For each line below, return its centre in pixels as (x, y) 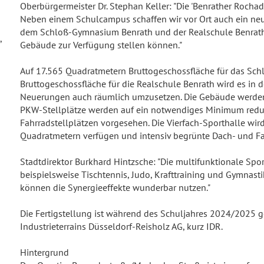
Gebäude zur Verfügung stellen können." (101, 45)
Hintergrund (44, 252)
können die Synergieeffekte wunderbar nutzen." (115, 187)
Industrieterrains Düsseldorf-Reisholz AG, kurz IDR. (121, 226)
